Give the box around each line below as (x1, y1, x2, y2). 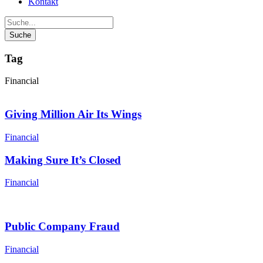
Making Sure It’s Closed (5, 153, 121, 166)
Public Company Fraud (5, 220, 120, 233)
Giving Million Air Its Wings (5, 108, 141, 121)
